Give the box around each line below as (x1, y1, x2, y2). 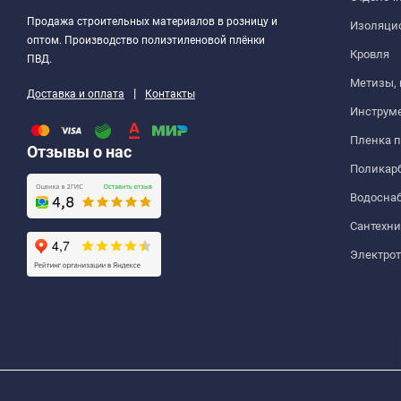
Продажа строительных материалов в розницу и (27, 14, 277, 28)
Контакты (145, 87, 195, 100)
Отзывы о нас (27, 141, 132, 161)
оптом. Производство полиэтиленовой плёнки (27, 33, 265, 47)
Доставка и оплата (27, 87, 124, 100)
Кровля (350, 47, 389, 61)
